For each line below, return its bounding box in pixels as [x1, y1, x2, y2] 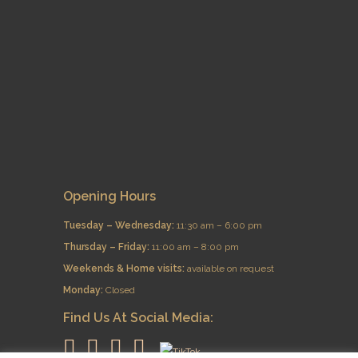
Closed [105, 284, 135, 296]
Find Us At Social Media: [63, 310, 213, 325]
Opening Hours [63, 189, 156, 204]
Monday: [63, 284, 105, 296]
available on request [187, 263, 274, 274]
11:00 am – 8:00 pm [152, 241, 239, 253]
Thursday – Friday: [63, 241, 152, 253]
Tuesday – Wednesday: [63, 220, 177, 231]
